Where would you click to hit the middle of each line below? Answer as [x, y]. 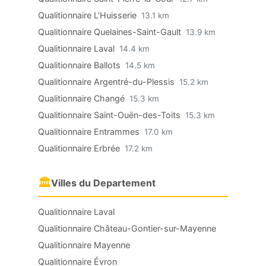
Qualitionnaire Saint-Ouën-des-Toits [110, 115]
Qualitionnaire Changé [83, 98]
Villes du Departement [103, 183]
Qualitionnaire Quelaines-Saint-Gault [111, 32]
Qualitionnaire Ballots [80, 65]
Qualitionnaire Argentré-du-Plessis [107, 82]
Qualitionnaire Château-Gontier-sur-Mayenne [127, 228]
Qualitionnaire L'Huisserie [88, 15]
